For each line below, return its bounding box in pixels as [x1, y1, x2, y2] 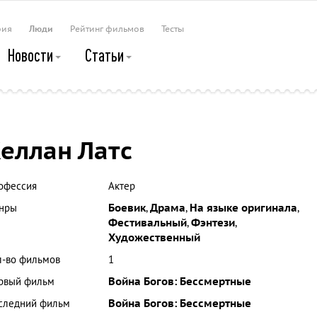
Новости [7, 45, 56, 65]
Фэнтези [190, 217, 235, 229]
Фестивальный [108, 217, 187, 229]
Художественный [108, 231, 200, 244]
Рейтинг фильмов [70, 24, 144, 34]
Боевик [108, 202, 146, 214]
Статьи [85, 45, 127, 65]
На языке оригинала [189, 202, 297, 214]
